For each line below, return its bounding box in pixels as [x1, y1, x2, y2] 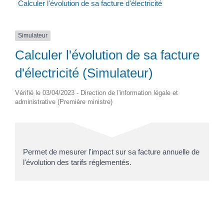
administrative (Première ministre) [14, 97, 112, 105]
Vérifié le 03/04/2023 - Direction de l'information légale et [14, 88, 178, 96]
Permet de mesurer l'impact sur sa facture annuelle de [22, 147, 199, 156]
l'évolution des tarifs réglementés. [22, 157, 131, 166]
